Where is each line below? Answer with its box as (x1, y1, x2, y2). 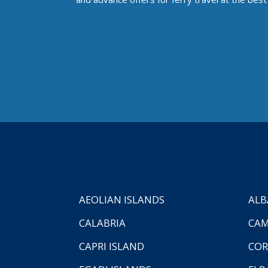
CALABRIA (79, 216, 126, 230)
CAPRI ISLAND (79, 239, 144, 254)
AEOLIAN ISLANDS (79, 193, 165, 207)
